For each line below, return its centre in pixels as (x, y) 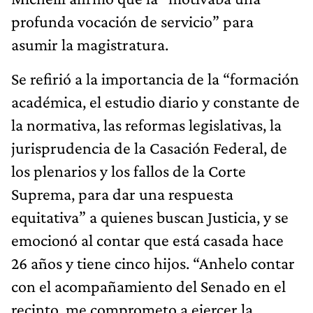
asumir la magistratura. (90, 45)
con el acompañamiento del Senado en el (148, 286)
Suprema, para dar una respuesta (122, 194)
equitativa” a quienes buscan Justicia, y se (150, 217)
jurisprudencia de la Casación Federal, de (149, 148)
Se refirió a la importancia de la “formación (155, 79)
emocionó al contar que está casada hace (147, 240)
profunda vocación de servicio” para (132, 22)
